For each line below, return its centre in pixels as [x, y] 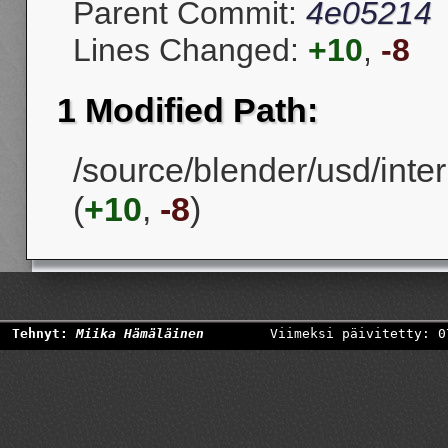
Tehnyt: [44, 333]
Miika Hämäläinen [140, 333]
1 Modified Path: [187, 109]
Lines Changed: [190, 50]
